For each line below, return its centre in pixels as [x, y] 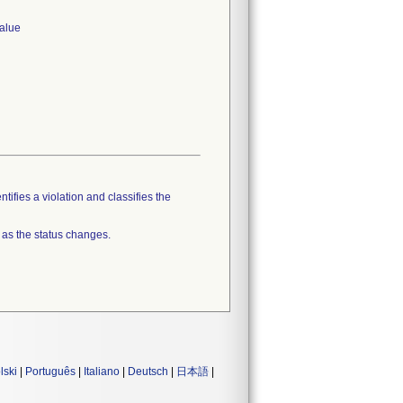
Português [50, 372]
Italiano [102, 372]
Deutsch [148, 372]
